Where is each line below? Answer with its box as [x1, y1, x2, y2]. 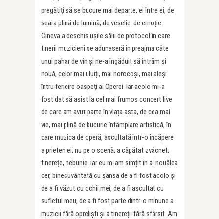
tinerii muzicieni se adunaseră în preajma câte [41, 44, 169, 53]
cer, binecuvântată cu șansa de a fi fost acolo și [41, 171, 175, 180]
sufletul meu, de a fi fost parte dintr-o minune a [41, 196, 174, 205]
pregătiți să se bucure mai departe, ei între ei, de [41, 5, 174, 15]
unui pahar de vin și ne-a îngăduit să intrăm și [41, 56, 166, 66]
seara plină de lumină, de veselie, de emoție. [41, 18, 163, 27]
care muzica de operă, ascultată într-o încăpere [41, 132, 174, 142]
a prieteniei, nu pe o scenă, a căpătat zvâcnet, [41, 145, 169, 154]
